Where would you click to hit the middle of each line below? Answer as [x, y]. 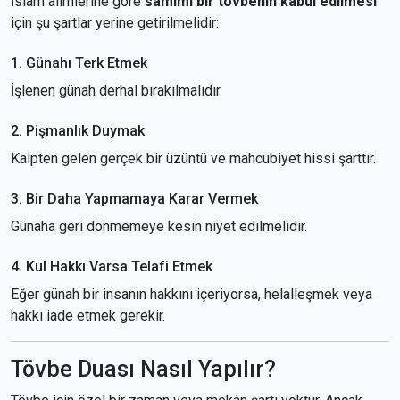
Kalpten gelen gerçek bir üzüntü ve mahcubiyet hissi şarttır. [193, 158]
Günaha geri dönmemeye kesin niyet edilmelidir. [159, 226]
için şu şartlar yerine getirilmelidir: [115, 23]
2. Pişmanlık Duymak [78, 131]
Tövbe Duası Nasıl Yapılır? [143, 369]
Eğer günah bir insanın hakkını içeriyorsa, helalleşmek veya [192, 294]
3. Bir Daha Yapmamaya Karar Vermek [134, 199]
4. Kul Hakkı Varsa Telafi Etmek [112, 267]
